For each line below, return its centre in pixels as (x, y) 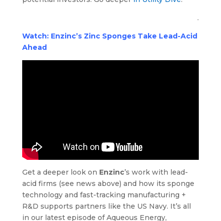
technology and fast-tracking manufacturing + (104, 195)
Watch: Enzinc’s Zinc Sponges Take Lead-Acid (110, 36)
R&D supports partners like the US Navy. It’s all (106, 206)
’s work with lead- (156, 172)
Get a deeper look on (60, 172)
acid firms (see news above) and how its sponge (108, 183)
